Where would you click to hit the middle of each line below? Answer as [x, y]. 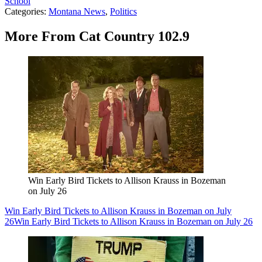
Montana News [77, 12]
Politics [123, 12]
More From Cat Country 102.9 [97, 37]
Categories [24, 12]
